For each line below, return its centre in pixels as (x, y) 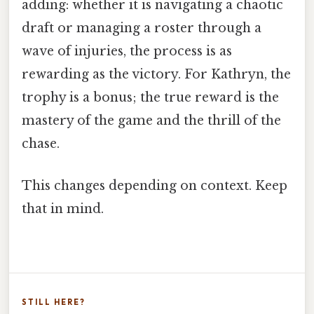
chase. (41, 144)
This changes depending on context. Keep (155, 185)
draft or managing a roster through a (142, 28)
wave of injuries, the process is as (127, 52)
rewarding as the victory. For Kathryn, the (156, 75)
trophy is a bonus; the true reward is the (150, 98)
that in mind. (63, 209)
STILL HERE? (54, 302)
